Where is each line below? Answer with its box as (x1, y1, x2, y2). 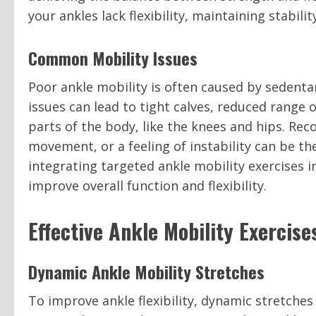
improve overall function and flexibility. (28, 176, 267, 194)
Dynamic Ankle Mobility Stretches (28, 258, 265, 284)
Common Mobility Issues (28, 44, 197, 71)
